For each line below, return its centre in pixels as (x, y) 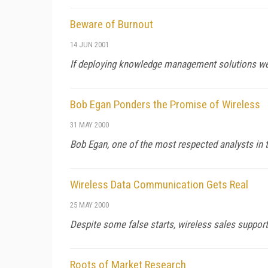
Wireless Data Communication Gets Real (159, 185)
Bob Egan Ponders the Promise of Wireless (165, 104)
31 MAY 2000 (89, 125)
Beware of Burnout (112, 24)
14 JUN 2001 (89, 45)
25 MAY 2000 (89, 205)
